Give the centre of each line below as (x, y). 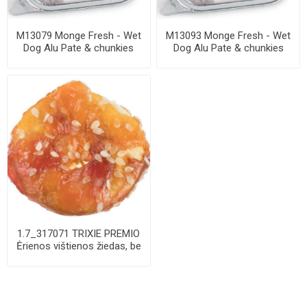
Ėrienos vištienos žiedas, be (78, 246)
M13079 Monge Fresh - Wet (78, 35)
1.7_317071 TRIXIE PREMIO (79, 234)
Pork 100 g (229, 60)
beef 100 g (78, 60)
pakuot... (78, 259)
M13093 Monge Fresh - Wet (229, 35)
